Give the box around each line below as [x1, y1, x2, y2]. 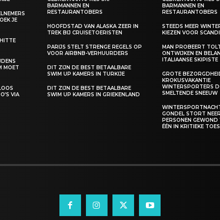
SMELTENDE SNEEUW [162, 89, 218, 96]
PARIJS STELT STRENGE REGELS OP [47, 43, 142, 50]
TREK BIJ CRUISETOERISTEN [47, 29, 123, 36]
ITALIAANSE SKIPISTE [162, 56, 219, 63]
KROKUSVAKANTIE [162, 77, 211, 83]
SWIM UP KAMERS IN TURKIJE [47, 70, 125, 77]
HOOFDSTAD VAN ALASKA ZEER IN [47, 23, 139, 29]
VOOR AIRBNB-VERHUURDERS [47, 50, 129, 56]
